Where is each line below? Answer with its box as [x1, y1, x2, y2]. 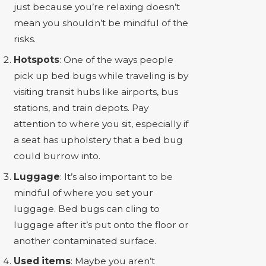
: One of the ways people [59, 53, 174, 65]
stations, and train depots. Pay [14, 102, 149, 113]
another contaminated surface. [14, 235, 157, 246]
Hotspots [14, 53, 60, 65]
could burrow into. [14, 150, 101, 161]
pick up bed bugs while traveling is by [14, 69, 189, 81]
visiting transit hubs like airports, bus [14, 85, 179, 97]
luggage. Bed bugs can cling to [14, 202, 160, 214]
